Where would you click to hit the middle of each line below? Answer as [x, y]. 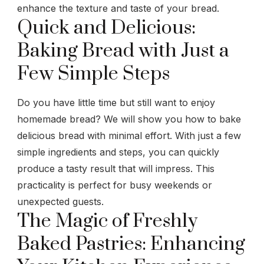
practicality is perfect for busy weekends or [115, 185]
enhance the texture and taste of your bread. [118, 8]
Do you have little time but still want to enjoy [116, 102]
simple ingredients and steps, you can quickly [118, 152]
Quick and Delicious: [106, 28]
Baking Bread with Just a [123, 51]
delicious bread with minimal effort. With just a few [129, 135]
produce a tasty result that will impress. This [116, 168]
